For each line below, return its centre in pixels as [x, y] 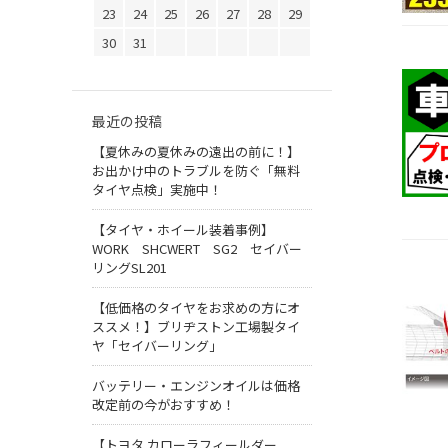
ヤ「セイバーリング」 [157, 346]
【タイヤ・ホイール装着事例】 [183, 230]
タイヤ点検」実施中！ [157, 190]
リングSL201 [129, 268]
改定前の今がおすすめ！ [163, 405]
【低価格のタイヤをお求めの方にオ [196, 308]
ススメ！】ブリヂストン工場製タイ [196, 327]
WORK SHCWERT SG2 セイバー [197, 249]
